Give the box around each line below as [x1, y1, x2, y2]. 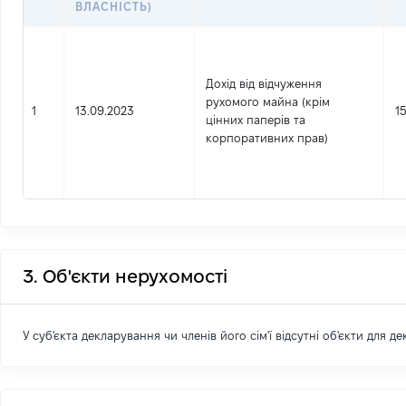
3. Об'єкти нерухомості [23, 266, 227, 286]
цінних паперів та [206, 113, 305, 126]
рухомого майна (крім [206, 95, 330, 108]
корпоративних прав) [206, 131, 328, 144]
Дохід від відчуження [206, 77, 322, 90]
